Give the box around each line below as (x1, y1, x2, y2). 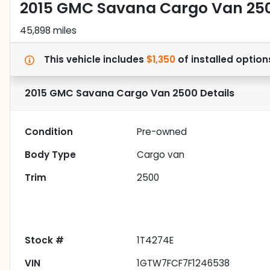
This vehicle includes (44, 53, 146, 66)
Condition (25, 125, 73, 139)
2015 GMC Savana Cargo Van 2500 (25, 86, 198, 101)
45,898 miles (20, 24, 77, 37)
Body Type (25, 148, 76, 162)
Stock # (25, 234, 64, 247)
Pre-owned (137, 125, 187, 139)
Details (198, 86, 234, 101)
